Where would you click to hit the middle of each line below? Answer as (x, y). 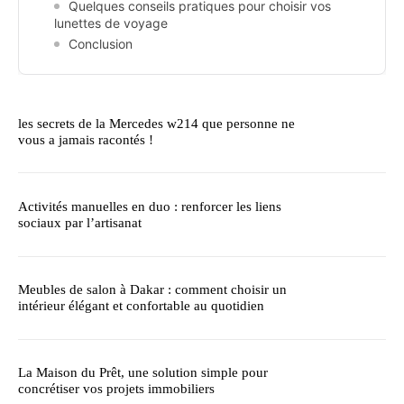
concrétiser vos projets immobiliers (116, 389)
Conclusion (101, 44)
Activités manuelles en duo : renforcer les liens (150, 206)
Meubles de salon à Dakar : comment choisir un (152, 290)
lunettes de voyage (111, 23)
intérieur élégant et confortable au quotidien (141, 306)
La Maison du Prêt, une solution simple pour (143, 373)
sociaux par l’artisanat (80, 222)
